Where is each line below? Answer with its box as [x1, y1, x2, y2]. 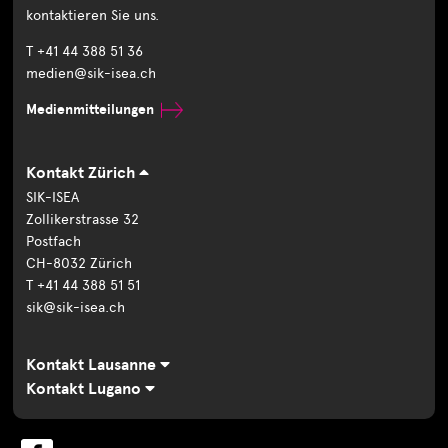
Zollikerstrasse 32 [26, 211, 140, 229]
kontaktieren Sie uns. [26, 7, 160, 25]
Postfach [26, 233, 82, 251]
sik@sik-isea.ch [26, 299, 126, 317]
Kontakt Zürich [26, 163, 140, 184]
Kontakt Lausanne [26, 355, 161, 376]
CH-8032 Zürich [26, 255, 133, 273]
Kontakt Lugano [26, 379, 146, 400]
